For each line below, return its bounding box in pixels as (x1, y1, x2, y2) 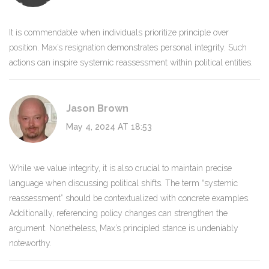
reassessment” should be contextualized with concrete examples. (9, 193, 250, 204)
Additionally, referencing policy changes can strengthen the (9, 208, 228, 219)
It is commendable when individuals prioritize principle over (9, 28, 229, 38)
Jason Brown (66, 103, 128, 115)
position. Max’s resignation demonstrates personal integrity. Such (9, 43, 247, 53)
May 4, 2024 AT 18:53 (66, 122, 152, 132)
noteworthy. (9, 238, 52, 249)
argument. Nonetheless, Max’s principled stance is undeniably (9, 223, 238, 234)
